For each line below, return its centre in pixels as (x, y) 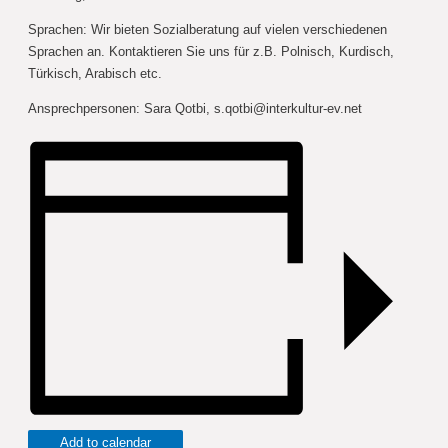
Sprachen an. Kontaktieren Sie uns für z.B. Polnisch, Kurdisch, (210, 52)
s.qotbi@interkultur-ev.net (287, 108)
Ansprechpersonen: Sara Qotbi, (120, 108)
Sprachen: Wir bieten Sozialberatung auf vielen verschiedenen (207, 30)
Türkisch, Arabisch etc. (94, 74)
